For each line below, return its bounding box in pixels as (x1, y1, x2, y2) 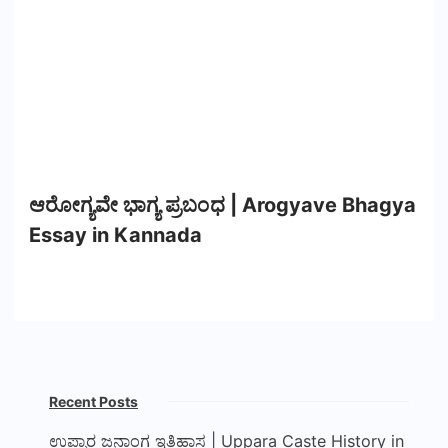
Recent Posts (49, 392, 138, 410)
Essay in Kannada (29, 222, 202, 247)
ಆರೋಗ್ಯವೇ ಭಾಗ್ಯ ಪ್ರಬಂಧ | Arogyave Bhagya (29, 192, 417, 217)
